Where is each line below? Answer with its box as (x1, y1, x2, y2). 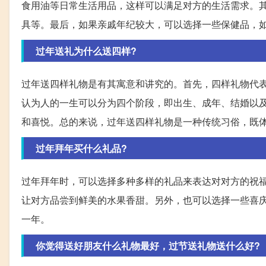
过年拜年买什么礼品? (36, 141, 127, 155)
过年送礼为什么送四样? (36, 43, 137, 58)
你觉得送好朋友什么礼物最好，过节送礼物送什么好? (36, 238, 260, 252)
